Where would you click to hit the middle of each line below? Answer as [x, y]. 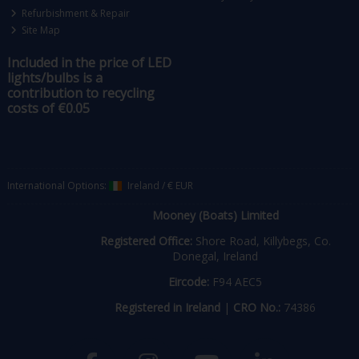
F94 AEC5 [236, 282]
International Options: [58, 185]
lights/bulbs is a [54, 77]
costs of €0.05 [48, 108]
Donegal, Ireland [216, 256]
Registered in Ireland [168, 308]
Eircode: [189, 282]
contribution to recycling [81, 93]
